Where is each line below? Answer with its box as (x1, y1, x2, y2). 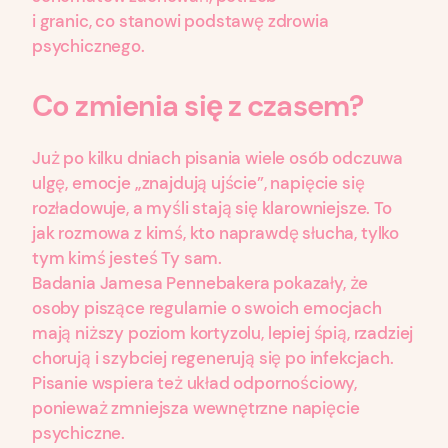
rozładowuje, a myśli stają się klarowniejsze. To (32, 196, 392, 219)
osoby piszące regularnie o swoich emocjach (32, 296, 382, 319)
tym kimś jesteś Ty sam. (32, 246, 223, 269)
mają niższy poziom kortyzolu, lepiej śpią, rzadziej (32, 321, 414, 344)
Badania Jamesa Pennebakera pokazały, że (32, 271, 369, 294)
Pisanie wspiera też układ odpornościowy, (32, 371, 358, 394)
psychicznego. (32, 35, 145, 58)
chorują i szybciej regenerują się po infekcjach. (32, 346, 394, 369)
